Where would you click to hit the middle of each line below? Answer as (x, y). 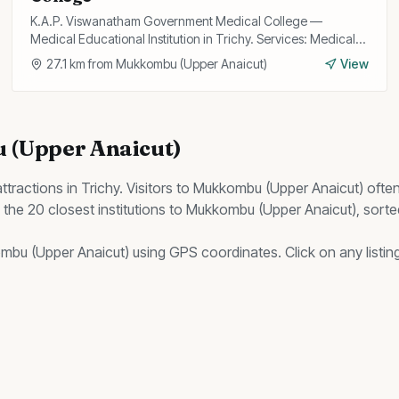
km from (92, 64)
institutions (132, 209)
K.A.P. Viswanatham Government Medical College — (177, 21)
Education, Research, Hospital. (116, 57)
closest (69, 209)
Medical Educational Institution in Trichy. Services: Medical (193, 39)
